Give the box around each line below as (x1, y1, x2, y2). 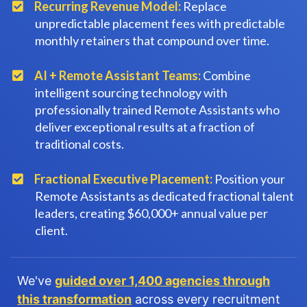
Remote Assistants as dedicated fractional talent (35, 188, 294, 204)
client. (35, 223, 68, 238)
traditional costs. (35, 136, 124, 151)
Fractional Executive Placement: (34, 171, 213, 186)
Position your (212, 171, 286, 186)
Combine (203, 68, 251, 83)
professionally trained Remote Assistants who (35, 102, 280, 117)
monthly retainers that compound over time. (35, 33, 269, 48)
